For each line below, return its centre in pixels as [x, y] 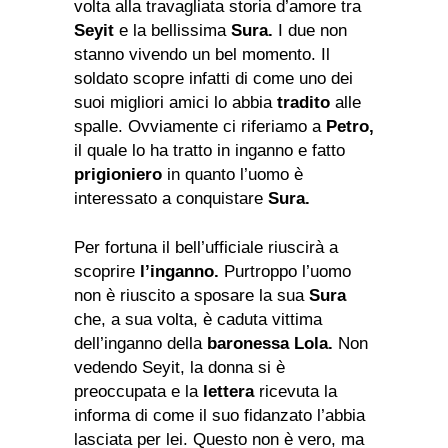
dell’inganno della [140, 343]
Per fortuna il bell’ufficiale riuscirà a [206, 247]
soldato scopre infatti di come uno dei [213, 78]
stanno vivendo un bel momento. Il [202, 54]
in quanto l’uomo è [232, 174]
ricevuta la [295, 391]
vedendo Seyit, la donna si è [179, 367]
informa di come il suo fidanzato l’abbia [219, 415]
